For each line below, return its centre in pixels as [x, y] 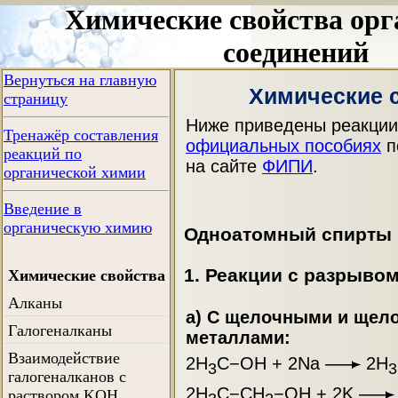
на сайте [224, 167]
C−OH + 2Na [271, 363]
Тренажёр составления [81, 135]
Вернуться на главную [80, 80]
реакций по [43, 154]
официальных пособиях [283, 146]
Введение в [43, 209]
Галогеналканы [60, 331]
